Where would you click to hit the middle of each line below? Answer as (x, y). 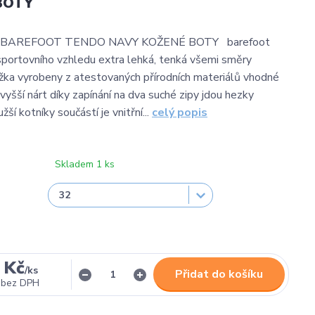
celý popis (180, 112)
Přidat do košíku (219, 274)
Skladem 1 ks (85, 164)
